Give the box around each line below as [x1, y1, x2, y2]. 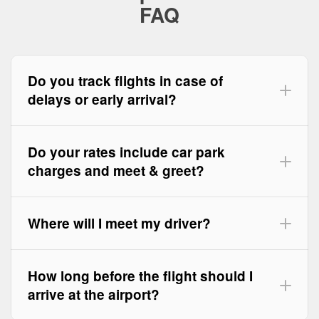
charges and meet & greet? [28, 161, 204, 180]
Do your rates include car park [28, 142, 225, 162]
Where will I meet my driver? [28, 214, 211, 233]
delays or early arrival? [28, 90, 177, 109]
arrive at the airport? [28, 285, 159, 304]
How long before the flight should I [28, 266, 253, 286]
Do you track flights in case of [28, 71, 223, 90]
